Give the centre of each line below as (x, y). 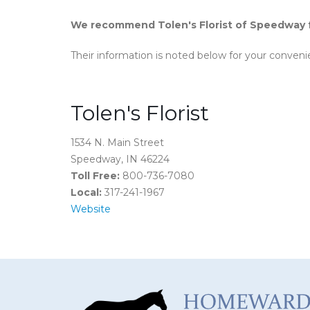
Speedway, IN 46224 (120, 159)
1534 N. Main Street (117, 143)
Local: (86, 192)
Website (91, 209)
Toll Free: (95, 176)
